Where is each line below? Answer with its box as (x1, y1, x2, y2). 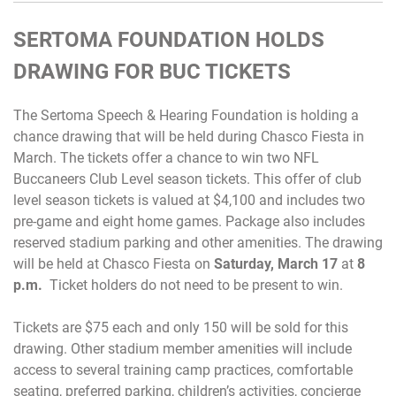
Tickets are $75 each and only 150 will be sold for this (13, 318, 348, 336)
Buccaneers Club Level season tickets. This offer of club (13, 170, 362, 187)
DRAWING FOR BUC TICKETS (13, 58, 291, 84)
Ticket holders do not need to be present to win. (49, 276, 343, 293)
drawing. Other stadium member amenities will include (13, 339, 352, 357)
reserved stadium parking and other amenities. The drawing (13, 233, 383, 251)
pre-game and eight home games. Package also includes (13, 212, 365, 230)
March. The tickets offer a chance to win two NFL (13, 148, 319, 166)
